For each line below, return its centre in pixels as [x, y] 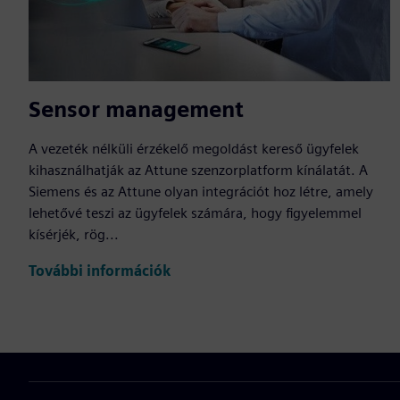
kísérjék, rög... [74, 235]
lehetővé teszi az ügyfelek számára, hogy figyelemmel [195, 213]
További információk [100, 271]
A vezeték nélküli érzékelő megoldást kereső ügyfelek [194, 149]
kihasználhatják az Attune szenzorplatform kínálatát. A [198, 171]
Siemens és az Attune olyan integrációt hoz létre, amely [201, 192]
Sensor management [136, 110]
